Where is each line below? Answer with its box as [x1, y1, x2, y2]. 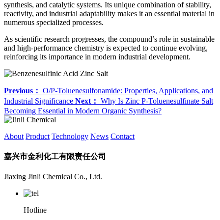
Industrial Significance [4, 97, 75, 106]
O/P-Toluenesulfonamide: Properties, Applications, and [41, 86, 213, 95]
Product [26, 132, 50, 141]
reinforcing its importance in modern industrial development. [4, 53, 191, 61]
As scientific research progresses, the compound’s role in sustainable [4, 35, 215, 44]
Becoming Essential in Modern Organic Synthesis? [4, 107, 162, 115]
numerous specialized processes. [4, 18, 104, 27]
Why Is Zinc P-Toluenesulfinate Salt [99, 97, 213, 106]
